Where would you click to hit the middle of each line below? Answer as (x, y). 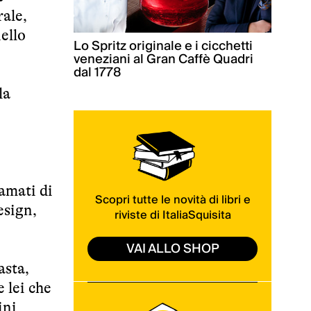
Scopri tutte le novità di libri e (173, 200)
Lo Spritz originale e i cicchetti (163, 47)
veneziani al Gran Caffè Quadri (163, 60)
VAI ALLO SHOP (173, 249)
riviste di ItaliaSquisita (173, 215)
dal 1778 (97, 73)
